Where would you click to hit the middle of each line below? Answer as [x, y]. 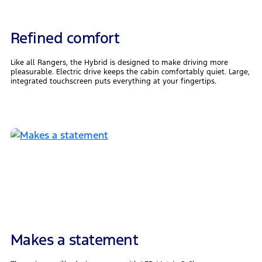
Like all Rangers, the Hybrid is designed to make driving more [119, 62]
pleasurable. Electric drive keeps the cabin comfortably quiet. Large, [130, 72]
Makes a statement [74, 239]
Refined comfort [65, 38]
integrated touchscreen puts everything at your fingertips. [113, 81]
